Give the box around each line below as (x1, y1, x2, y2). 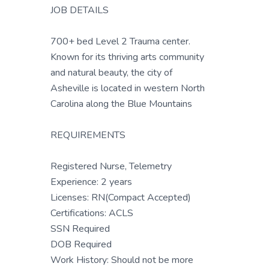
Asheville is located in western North (50, 82, 205, 95)
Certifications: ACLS (50, 207, 133, 220)
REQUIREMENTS (50, 128, 125, 142)
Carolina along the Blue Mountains (50, 97, 192, 110)
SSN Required (50, 222, 110, 235)
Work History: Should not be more (50, 253, 193, 267)
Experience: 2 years (50, 175, 132, 189)
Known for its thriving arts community (50, 50, 204, 64)
